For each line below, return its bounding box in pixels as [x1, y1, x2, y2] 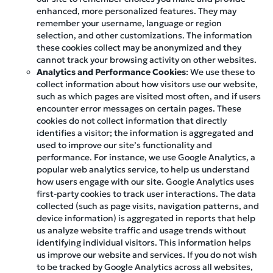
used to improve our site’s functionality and [37, 140, 212, 151]
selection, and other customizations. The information [37, 30, 252, 41]
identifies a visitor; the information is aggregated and [37, 127, 253, 139]
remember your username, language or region [37, 18, 222, 29]
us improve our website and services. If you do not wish [37, 249, 257, 261]
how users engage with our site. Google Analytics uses [37, 176, 254, 188]
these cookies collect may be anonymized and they [37, 42, 241, 54]
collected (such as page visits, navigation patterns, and [37, 200, 259, 212]
